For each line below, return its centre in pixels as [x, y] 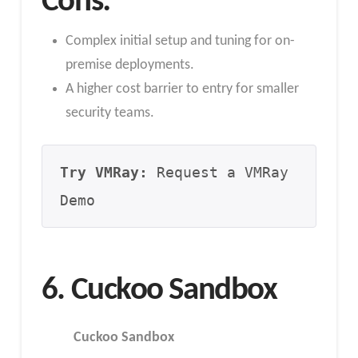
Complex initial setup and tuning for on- [180, 42]
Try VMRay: [104, 172]
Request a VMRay [219, 172]
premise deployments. [129, 66]
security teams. [109, 113]
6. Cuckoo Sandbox [159, 290]
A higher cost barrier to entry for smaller [182, 89]
